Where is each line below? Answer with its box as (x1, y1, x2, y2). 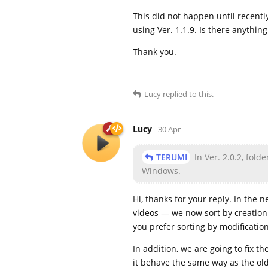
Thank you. (133, 45, 176, 57)
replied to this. (161, 88, 214, 99)
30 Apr (158, 123, 181, 135)
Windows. (142, 165, 181, 176)
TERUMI (156, 151, 187, 163)
